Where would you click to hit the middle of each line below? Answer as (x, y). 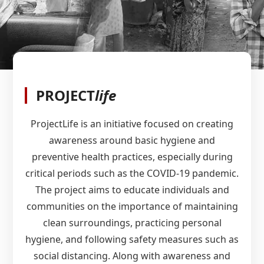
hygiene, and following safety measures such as (132, 239)
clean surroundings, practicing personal (132, 222)
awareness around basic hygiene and (132, 140)
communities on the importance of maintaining (132, 206)
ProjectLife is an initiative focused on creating (132, 123)
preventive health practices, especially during (132, 156)
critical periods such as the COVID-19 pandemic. (132, 173)
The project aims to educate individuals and (132, 189)
